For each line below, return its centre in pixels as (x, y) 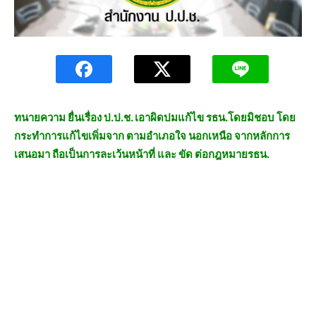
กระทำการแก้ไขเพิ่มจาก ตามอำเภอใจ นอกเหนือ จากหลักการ (152, 136)
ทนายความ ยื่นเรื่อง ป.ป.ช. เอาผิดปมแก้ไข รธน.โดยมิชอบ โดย (155, 118)
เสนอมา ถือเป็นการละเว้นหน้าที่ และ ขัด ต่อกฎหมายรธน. (142, 154)
